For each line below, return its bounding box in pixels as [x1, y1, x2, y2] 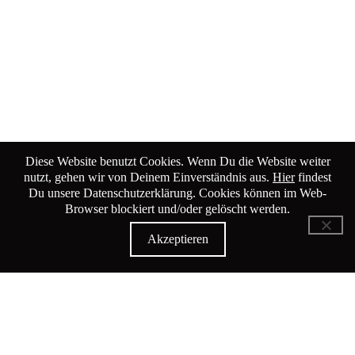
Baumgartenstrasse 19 [38, 302, 166, 319]
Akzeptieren [147, 232, 208, 246]
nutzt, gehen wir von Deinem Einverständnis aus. [24, 170, 273, 184]
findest [295, 170, 331, 184]
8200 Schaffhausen [38, 320, 151, 338]
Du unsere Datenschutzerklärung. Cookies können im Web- [29, 186, 326, 200]
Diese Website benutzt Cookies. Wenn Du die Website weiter [25, 155, 330, 168]
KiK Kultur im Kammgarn [38, 284, 196, 301]
